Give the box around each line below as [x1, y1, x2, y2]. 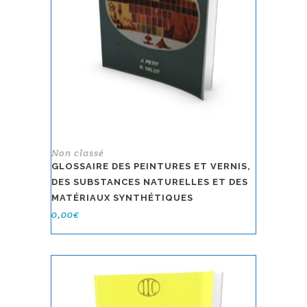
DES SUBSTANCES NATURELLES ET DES [51, 176, 248, 187]
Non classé [51, 146, 104, 159]
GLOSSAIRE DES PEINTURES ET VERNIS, [51, 160, 251, 171]
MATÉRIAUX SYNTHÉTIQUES [51, 192, 193, 203]
